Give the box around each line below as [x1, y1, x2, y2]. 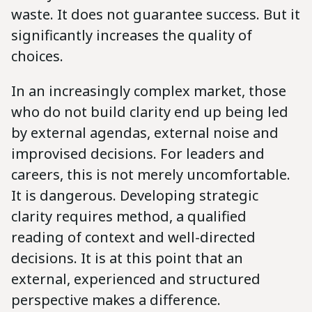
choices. [11, 46, 63, 65]
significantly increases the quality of [11, 25, 252, 45]
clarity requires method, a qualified [11, 206, 247, 226]
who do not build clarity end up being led [11, 102, 288, 121]
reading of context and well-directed [11, 227, 256, 247]
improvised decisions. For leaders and [11, 143, 265, 163]
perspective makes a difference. [11, 290, 221, 309]
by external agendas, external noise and [11, 123, 279, 142]
